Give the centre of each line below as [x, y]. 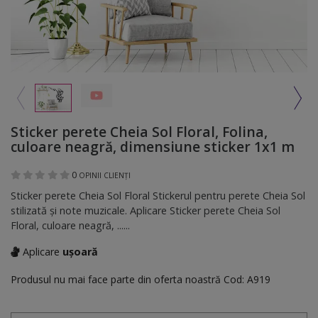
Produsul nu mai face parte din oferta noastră [117, 279]
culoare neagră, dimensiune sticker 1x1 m [153, 146]
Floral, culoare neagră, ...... [70, 225]
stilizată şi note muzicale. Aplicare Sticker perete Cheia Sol [146, 210]
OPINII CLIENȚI [104, 175]
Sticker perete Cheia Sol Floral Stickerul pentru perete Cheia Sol [158, 195]
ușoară [80, 251]
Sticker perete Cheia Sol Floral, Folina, [139, 131]
